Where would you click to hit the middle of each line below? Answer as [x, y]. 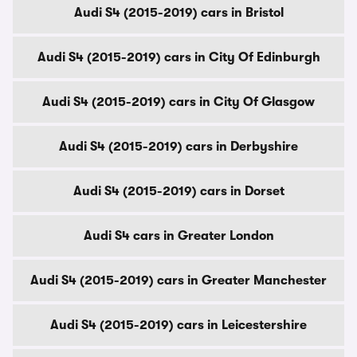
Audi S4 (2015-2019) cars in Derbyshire [178, 147]
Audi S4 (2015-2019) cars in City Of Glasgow [178, 102]
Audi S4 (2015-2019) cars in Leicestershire [178, 325]
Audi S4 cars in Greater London [178, 236]
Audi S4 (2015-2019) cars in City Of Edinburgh [178, 57]
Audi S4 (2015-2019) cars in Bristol [178, 13]
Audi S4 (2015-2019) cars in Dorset [178, 191]
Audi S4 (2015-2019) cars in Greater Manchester [178, 280]
